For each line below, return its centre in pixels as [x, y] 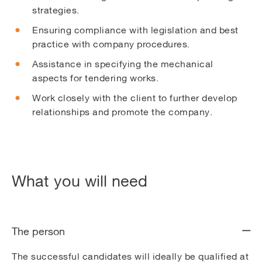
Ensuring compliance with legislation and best [135, 30]
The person [38, 231]
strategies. [56, 10]
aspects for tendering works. [95, 77]
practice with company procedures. [111, 44]
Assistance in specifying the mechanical [123, 63]
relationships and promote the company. [122, 111]
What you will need [80, 180]
